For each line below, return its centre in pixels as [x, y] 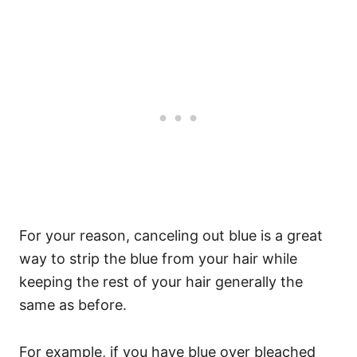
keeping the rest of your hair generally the [161, 282]
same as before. [75, 305]
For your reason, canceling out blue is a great [171, 235]
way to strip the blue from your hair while [158, 259]
